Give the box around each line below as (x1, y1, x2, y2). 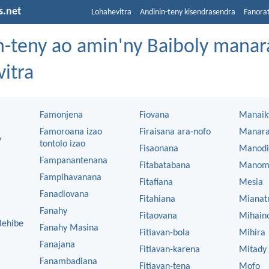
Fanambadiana (40, 257, 97, 267)
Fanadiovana (40, 190, 89, 199)
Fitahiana (139, 195, 175, 204)
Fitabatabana (139, 161, 190, 171)
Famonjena (40, 110, 83, 120)
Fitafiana (139, 178, 173, 187)
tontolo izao (40, 139, 85, 149)
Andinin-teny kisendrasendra (140, 8, 235, 17)
